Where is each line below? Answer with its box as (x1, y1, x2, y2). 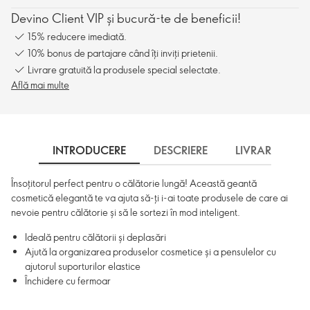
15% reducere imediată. (28, 29, 127, 43)
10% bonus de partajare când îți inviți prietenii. (28, 46, 218, 60)
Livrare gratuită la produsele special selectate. (28, 62, 221, 76)
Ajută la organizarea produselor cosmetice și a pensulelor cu (25, 245, 276, 258)
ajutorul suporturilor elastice (25, 259, 140, 273)
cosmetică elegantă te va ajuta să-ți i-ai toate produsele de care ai (11, 191, 288, 204)
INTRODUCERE (53, 143, 126, 158)
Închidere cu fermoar (25, 274, 111, 287)
